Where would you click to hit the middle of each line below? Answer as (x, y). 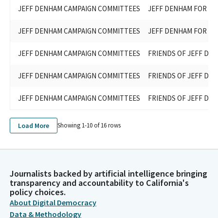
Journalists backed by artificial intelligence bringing (109, 173)
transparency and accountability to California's (99, 183)
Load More (34, 125)
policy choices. (38, 192)
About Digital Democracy (53, 202)
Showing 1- (72, 126)
